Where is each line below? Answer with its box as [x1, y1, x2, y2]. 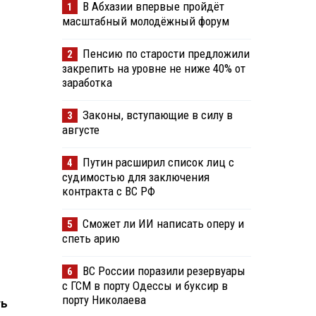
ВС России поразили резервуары [82, 264, 245, 279]
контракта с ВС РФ [61, 184, 155, 199]
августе [61, 123, 99, 138]
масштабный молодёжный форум [61, 14, 229, 29]
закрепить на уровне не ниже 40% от [61, 61, 245, 76]
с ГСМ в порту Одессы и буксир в [61, 279, 228, 293]
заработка [61, 75, 112, 90]
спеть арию [61, 231, 120, 246]
